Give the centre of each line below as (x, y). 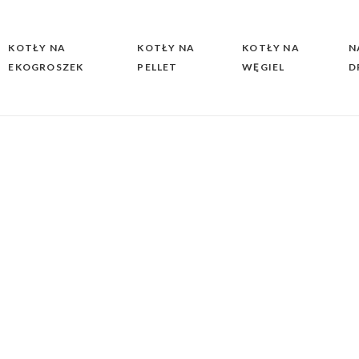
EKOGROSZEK (46, 67)
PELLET (157, 67)
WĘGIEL (264, 67)
